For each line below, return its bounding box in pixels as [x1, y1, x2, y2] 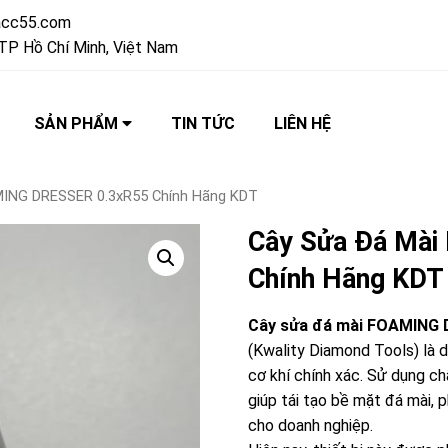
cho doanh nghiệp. [248, 415, 373, 435]
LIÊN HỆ [274, 114, 332, 133]
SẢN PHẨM [34, 114, 123, 133]
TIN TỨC [171, 114, 236, 133]
